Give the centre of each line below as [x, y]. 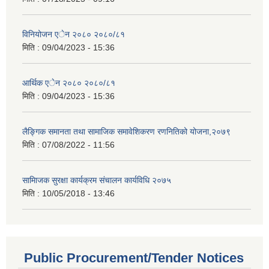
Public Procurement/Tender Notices [134, 258]
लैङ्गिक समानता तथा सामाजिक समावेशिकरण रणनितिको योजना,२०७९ [126, 131]
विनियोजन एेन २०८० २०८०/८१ [74, 34]
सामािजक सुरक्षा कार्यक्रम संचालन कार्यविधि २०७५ [97, 180]
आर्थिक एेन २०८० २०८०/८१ [69, 83]
